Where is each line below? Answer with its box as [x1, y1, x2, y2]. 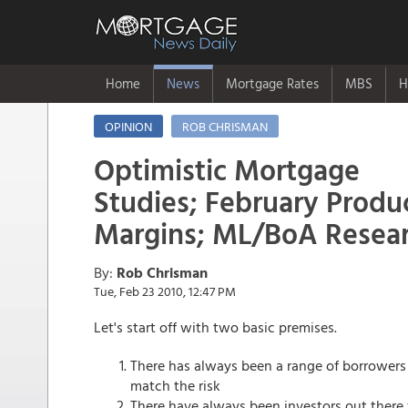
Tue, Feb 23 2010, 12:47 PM [94, 281, 236, 301]
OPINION [105, 117, 152, 136]
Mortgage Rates [226, 73, 319, 94]
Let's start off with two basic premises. [94, 316, 337, 338]
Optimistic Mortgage [94, 148, 360, 191]
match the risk [130, 374, 220, 396]
